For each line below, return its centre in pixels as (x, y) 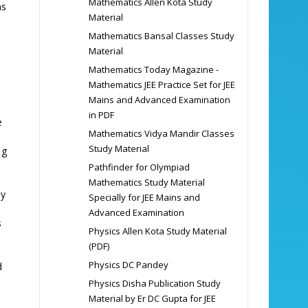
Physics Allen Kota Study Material (157, 231)
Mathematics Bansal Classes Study (161, 35)
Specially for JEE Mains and (144, 197)
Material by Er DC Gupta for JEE (152, 298)
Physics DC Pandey (128, 264)
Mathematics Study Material (146, 182)
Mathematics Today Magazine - (153, 69)
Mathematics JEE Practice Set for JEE (162, 84)
